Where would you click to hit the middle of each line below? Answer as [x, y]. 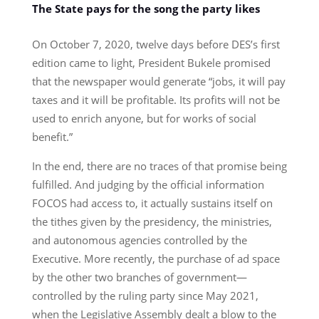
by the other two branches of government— [139, 277]
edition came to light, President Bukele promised [151, 62]
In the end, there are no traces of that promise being [159, 166]
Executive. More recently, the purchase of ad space [156, 258]
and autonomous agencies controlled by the [139, 240]
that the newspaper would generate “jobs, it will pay [158, 81]
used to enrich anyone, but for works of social [144, 118]
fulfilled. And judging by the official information [148, 184]
